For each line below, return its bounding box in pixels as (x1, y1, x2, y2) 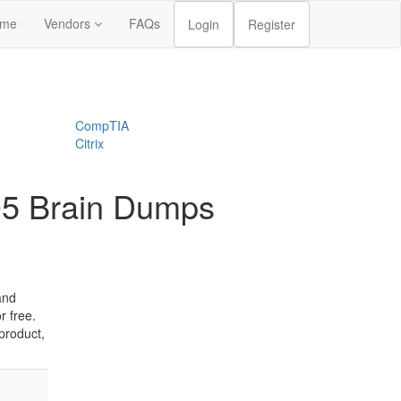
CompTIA (74, 116, 129, 134)
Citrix (74, 134, 104, 152)
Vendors (44, 14, 94, 32)
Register (248, 15, 295, 33)
